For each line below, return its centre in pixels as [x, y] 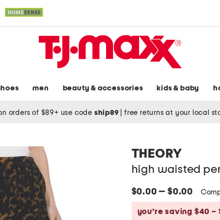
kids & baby [178, 88]
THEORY [157, 154]
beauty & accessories [103, 88]
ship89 [107, 112]
